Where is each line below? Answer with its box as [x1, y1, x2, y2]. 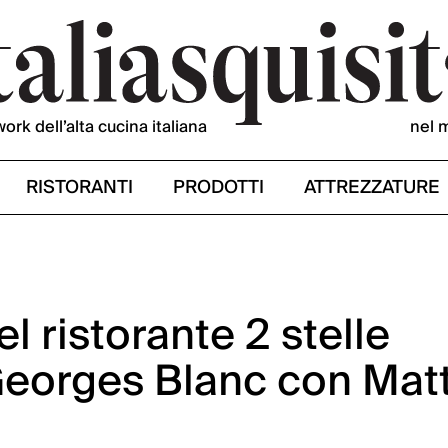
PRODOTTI [173, 172, 264, 203]
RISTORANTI [26, 172, 133, 203]
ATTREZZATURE [304, 172, 440, 203]
